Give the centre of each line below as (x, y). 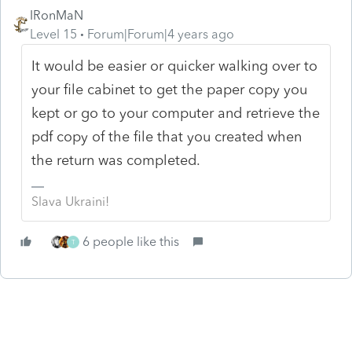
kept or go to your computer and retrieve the (176, 113)
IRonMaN (57, 15)
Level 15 (53, 34)
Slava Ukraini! (71, 201)
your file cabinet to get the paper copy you (170, 89)
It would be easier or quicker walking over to (175, 66)
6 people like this (131, 241)
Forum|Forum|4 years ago (161, 34)
